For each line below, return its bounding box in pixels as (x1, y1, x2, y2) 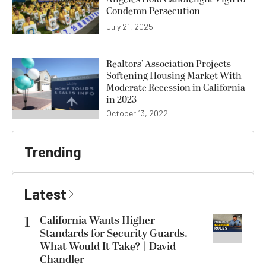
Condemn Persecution (106, 4, 200, 18)
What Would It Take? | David (40, 239, 176, 255)
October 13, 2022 (106, 108, 168, 119)
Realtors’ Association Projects (106, 57, 231, 72)
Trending (24, 143, 81, 161)
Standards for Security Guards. (40, 226, 188, 242)
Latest (24, 185, 66, 203)
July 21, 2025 (106, 21, 153, 32)
